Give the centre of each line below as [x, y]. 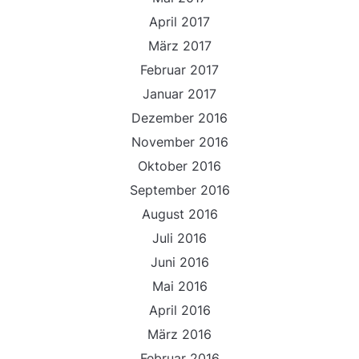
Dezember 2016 [179, 118]
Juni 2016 [179, 262]
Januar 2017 [179, 94]
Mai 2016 [179, 286]
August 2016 [179, 214]
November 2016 [179, 142]
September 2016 [179, 190]
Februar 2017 [179, 70]
